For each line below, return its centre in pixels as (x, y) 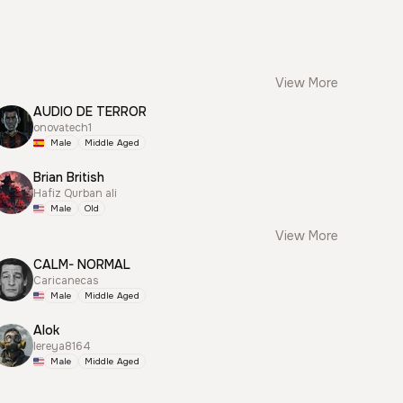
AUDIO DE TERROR (90, 112)
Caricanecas (67, 281)
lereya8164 (63, 346)
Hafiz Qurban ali (76, 193)
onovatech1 (63, 128)
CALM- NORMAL (82, 264)
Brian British (69, 177)
